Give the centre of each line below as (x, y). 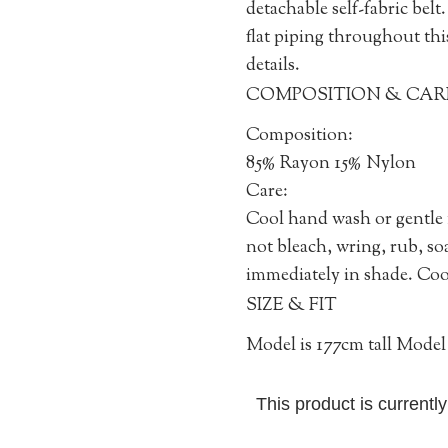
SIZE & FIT (291, 306)
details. (272, 66)
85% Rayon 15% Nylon (330, 164)
